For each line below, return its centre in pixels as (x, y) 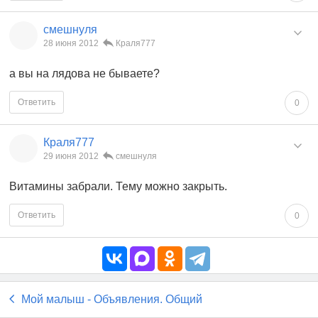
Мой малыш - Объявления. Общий (112, 299)
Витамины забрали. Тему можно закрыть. (118, 186)
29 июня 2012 (71, 156)
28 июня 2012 (71, 43)
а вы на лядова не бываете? (84, 73)
